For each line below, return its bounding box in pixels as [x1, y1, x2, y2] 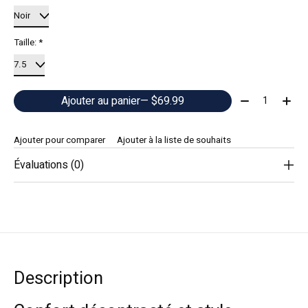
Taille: [14, 36, 38, 50]
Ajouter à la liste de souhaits [116, 133, 231, 147]
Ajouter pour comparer [14, 133, 105, 147]
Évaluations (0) [14, 156, 84, 173]
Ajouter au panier [60, 92, 140, 109]
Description [14, 265, 103, 291]
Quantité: [236, 89, 278, 107]
